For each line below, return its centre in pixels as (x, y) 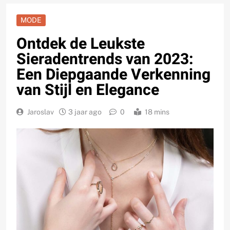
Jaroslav (41, 112)
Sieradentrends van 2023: (105, 60)
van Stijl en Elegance (88, 91)
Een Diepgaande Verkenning (113, 75)
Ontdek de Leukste (81, 44)
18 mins (157, 112)
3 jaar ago (85, 112)
